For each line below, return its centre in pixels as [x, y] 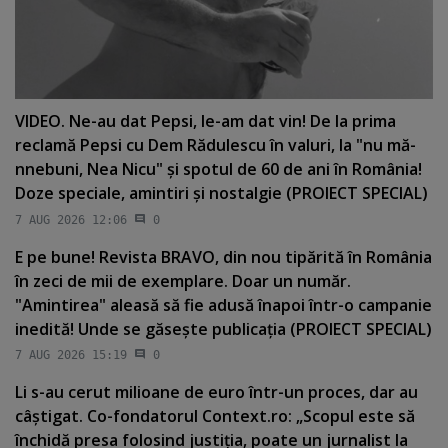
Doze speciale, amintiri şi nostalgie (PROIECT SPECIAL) [221, 193]
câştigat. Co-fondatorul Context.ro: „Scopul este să [215, 416]
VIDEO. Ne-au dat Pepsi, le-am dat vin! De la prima [205, 121]
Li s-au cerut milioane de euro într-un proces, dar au [216, 392]
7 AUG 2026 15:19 [71, 355]
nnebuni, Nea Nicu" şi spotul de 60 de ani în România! [218, 169]
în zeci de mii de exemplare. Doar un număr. [183, 280]
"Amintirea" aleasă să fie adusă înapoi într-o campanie [223, 304]
